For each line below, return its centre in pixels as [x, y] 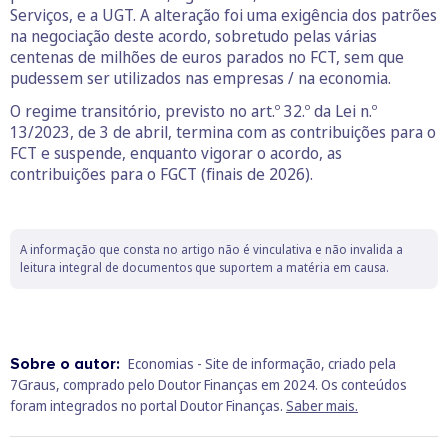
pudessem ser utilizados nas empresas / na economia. [200, 77]
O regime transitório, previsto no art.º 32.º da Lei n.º [193, 110]
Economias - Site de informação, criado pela [262, 363]
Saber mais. [322, 405]
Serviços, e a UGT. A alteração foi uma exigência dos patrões [223, 14]
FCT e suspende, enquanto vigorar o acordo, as [176, 152]
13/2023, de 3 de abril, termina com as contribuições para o [223, 131]
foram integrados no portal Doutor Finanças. [148, 405]
